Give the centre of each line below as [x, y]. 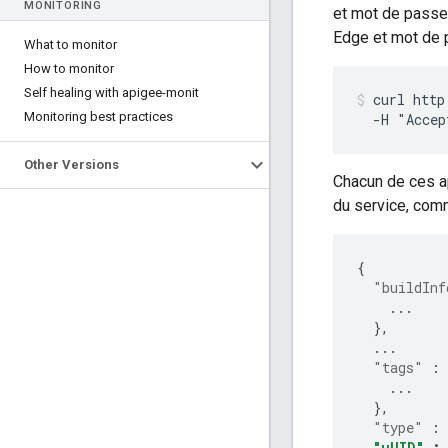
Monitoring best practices [98, 116]
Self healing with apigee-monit [111, 92]
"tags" [398, 368]
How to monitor [69, 68]
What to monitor [70, 44]
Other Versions [71, 164]
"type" [398, 428]
